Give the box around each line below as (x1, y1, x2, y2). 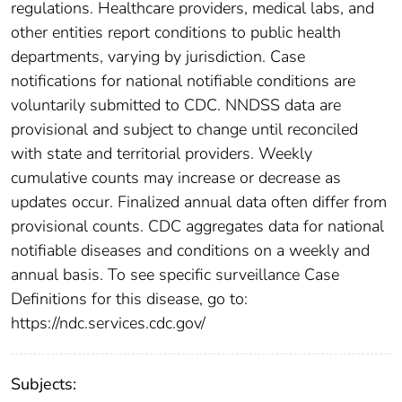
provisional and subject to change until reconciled (11, 118, 358, 140)
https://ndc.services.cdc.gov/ (11, 311, 205, 334)
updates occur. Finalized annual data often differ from (11, 190, 387, 213)
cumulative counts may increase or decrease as (11, 166, 341, 188)
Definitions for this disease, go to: (11, 287, 248, 310)
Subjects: (11, 372, 76, 395)
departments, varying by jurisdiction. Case (11, 45, 305, 67)
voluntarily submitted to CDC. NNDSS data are (11, 93, 341, 116)
